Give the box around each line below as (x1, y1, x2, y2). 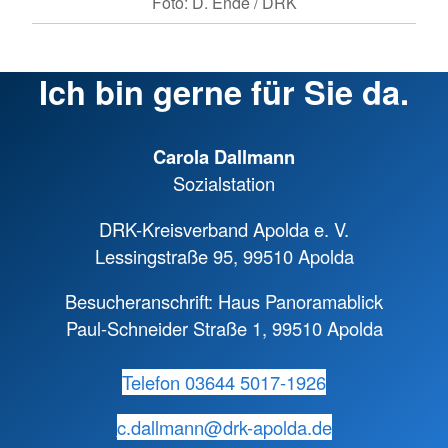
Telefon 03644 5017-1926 (122, 368, 326, 395)
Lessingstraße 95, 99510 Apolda (94, 242, 354, 269)
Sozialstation (173, 170, 275, 197)
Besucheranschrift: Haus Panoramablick (65, 287, 383, 314)
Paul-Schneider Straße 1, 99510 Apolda (65, 314, 383, 341)
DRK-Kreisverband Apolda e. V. (99, 215, 349, 242)
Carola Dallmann (153, 143, 295, 171)
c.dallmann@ (116, 414, 223, 441)
